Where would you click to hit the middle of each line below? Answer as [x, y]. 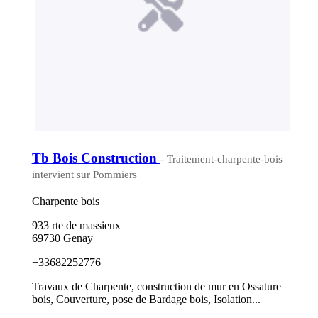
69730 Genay [62, 238]
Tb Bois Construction [96, 158]
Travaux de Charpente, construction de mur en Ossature [156, 286]
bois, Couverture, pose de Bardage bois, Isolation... [146, 299]
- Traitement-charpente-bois [221, 159]
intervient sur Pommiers [84, 174]
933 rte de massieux [76, 225]
